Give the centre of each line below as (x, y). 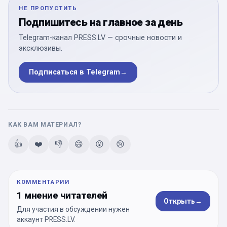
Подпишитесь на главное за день (101, 22)
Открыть (179, 201)
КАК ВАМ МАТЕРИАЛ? (45, 124)
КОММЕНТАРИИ (43, 182)
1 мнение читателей (62, 195)
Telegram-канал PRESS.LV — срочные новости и (100, 37)
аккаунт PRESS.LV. (46, 219)
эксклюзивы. (41, 48)
